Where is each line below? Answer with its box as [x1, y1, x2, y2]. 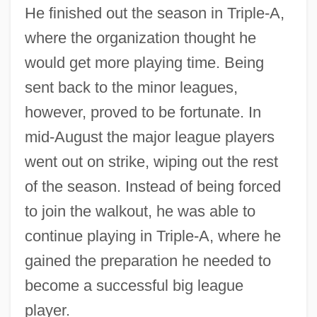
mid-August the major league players [24, 127, 275, 146]
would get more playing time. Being [24, 53, 264, 71]
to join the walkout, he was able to [24, 202, 255, 220]
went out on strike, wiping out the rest [24, 152, 278, 171]
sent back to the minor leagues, [24, 78, 238, 96]
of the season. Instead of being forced [24, 177, 281, 195]
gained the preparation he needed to [24, 251, 271, 270]
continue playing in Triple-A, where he [24, 226, 281, 245]
